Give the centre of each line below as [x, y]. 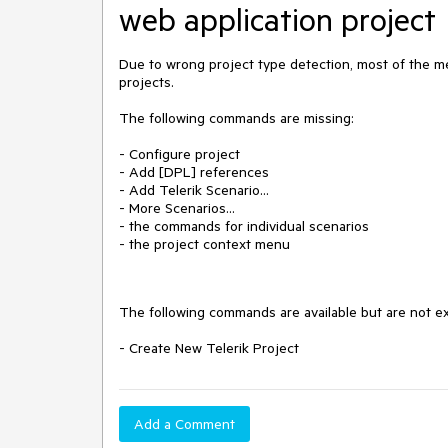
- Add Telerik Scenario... [194, 190]
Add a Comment [184, 424]
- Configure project [179, 154]
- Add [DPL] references [194, 172]
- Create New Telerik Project [209, 348]
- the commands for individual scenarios [244, 226]
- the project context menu [204, 244]
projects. [146, 82]
